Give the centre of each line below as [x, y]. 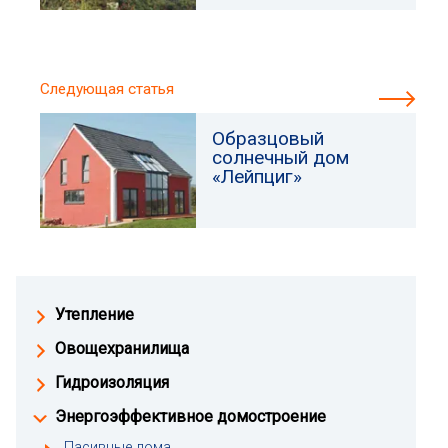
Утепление [94, 314]
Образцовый [268, 138]
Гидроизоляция [112, 382]
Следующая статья [107, 89]
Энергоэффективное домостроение [190, 416]
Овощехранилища [122, 348]
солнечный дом [281, 157]
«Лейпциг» [257, 176]
